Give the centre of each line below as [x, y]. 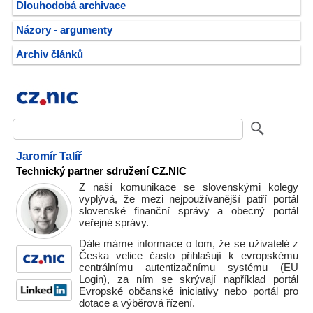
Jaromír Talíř [49, 156]
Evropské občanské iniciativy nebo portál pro [189, 291]
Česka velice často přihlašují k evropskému [189, 256]
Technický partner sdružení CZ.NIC [101, 171]
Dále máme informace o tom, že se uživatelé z [189, 244]
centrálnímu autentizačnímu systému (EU [189, 268]
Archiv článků [50, 54]
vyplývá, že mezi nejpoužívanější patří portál [189, 199]
